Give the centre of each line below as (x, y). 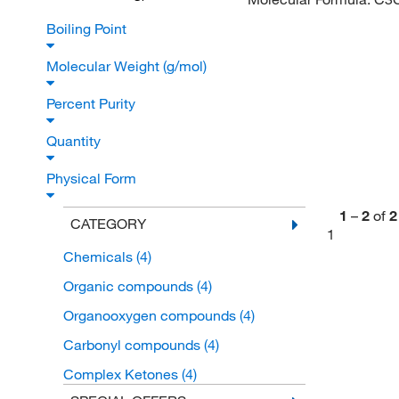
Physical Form (93, 179)
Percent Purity (93, 104)
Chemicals (99, 257)
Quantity (75, 141)
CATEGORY (108, 224)
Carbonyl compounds (133, 345)
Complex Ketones (122, 375)
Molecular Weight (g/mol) (128, 66)
